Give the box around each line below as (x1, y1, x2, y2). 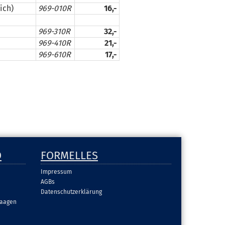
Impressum (41, 168, 72, 175)
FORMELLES (41, 149, 98, 162)
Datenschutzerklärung (41, 188, 102, 195)
